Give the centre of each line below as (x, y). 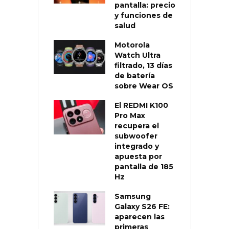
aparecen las (140, 216)
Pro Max (130, 115)
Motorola (132, 45)
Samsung (133, 196)
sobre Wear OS (144, 86)
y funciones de (144, 15)
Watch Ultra (138, 55)
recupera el (137, 125)
